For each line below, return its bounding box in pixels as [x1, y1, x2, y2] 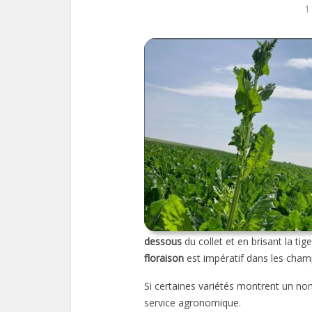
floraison [144, 251, 187, 265]
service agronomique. [144, 296, 241, 309]
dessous [144, 235, 182, 248]
